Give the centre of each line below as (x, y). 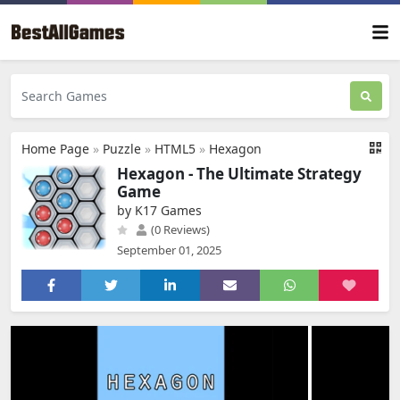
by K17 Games (159, 210)
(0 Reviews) (179, 229)
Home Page (55, 149)
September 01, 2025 (169, 250)
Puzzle (122, 149)
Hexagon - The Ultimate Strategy (239, 174)
